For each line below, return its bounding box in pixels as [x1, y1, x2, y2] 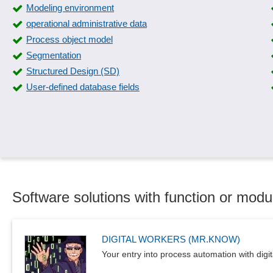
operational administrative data [26, 18, 147, 29]
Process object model [26, 34, 113, 44]
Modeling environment [26, 2, 114, 13]
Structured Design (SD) [26, 66, 119, 76]
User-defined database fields [26, 82, 140, 92]
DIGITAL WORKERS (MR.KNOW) [102, 234, 240, 244]
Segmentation [26, 50, 81, 60]
